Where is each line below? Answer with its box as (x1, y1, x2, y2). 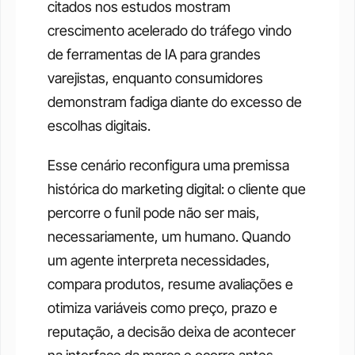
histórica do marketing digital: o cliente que (48, 181, 306, 197)
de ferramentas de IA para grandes (48, 46, 261, 63)
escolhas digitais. (48, 117, 151, 134)
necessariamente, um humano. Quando (48, 228, 291, 245)
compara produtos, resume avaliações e (48, 276, 293, 292)
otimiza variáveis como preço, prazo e (48, 300, 277, 316)
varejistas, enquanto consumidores (48, 70, 263, 86)
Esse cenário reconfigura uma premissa (48, 157, 289, 174)
